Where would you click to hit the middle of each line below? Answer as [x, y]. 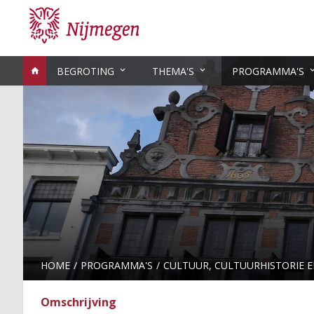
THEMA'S [173, 71]
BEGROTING [86, 71]
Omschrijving [78, 302]
